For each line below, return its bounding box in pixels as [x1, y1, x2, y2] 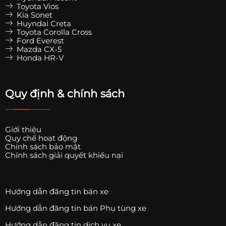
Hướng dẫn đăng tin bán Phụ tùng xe [5, 203, 146, 213]
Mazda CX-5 [15, 44, 62, 54]
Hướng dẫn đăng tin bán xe [5, 187, 108, 197]
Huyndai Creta [15, 19, 71, 29]
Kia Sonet [15, 10, 52, 20]
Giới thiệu [5, 125, 41, 135]
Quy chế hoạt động [5, 133, 77, 143]
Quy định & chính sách [5, 87, 125, 100]
